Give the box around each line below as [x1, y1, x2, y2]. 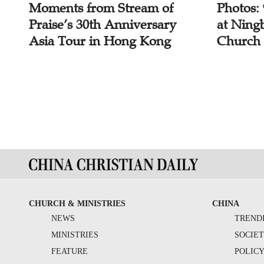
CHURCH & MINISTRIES [28, 199, 126, 209]
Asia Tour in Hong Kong [28, 33, 171, 49]
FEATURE [51, 247, 88, 256]
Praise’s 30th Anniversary [28, 16, 176, 33]
